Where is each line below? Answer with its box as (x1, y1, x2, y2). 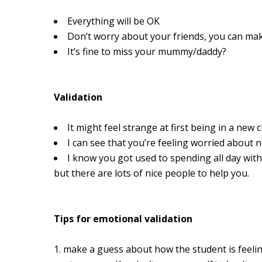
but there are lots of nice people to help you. (54, 167, 252, 180)
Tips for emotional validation (54, 212, 193, 226)
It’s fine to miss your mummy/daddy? (67, 45, 227, 58)
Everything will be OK (67, 15, 163, 28)
